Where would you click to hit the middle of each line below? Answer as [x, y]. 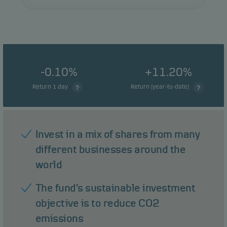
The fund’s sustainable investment [115, 188]
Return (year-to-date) [160, 87]
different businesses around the [110, 149]
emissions [59, 218]
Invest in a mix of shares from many [118, 134]
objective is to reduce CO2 [97, 203]
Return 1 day [51, 87]
